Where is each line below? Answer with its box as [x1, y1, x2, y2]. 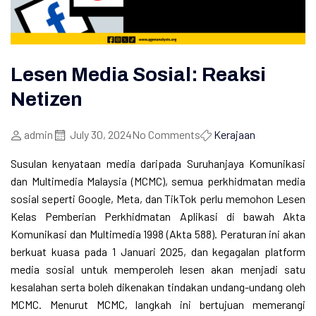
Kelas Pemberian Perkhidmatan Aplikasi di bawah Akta [11, 209, 305, 224]
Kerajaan [214, 128, 255, 142]
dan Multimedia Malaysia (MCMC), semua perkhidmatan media [11, 174, 305, 188]
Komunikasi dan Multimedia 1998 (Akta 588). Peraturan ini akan [11, 227, 305, 241]
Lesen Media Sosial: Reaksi [11, 63, 266, 86]
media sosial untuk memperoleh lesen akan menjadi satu [11, 262, 305, 276]
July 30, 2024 [70, 128, 132, 142]
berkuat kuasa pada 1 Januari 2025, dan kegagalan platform [11, 245, 305, 259]
